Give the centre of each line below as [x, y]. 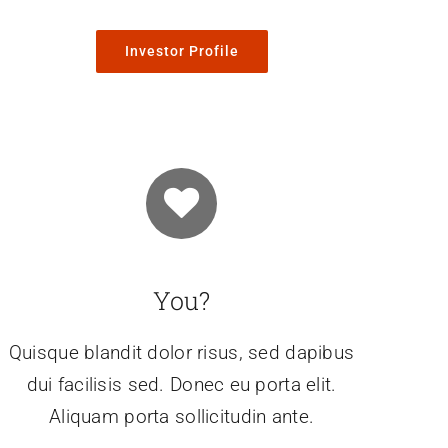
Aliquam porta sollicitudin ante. [182, 416]
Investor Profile [181, 51]
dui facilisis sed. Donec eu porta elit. [181, 384]
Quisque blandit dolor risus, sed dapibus [181, 352]
